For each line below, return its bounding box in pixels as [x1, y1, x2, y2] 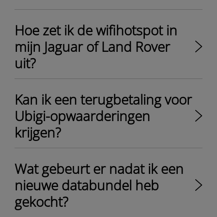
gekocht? [15, 192, 68, 211]
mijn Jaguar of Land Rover [15, 37, 170, 56]
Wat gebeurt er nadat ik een [15, 159, 184, 178]
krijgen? [15, 123, 61, 141]
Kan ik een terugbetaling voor [15, 90, 192, 108]
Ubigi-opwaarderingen [15, 107, 150, 125]
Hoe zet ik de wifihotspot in [15, 21, 177, 39]
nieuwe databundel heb [15, 176, 159, 194]
